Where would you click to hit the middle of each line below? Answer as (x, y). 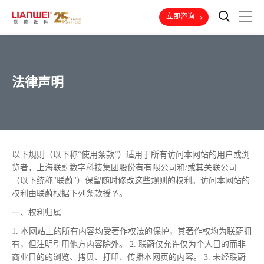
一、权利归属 (37, 212)
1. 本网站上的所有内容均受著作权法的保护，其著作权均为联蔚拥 (132, 231)
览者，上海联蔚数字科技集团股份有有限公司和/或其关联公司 (124, 168)
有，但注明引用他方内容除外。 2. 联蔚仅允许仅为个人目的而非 (129, 244)
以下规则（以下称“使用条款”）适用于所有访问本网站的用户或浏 (131, 155)
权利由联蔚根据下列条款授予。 (70, 194)
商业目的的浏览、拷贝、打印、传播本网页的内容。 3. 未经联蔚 (129, 257)
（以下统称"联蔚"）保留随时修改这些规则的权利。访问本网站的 (131, 181)
